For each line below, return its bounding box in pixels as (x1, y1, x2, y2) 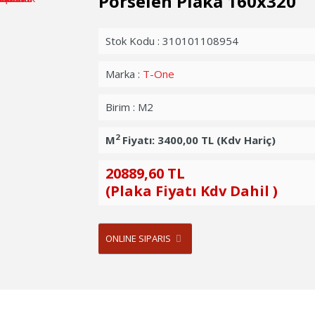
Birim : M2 (105, 100, 153, 114)
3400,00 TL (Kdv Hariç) (157, 133, 276, 147)
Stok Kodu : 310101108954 (105, 34, 238, 48)
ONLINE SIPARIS (105, 232, 171, 245)
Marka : (105, 67, 143, 81)
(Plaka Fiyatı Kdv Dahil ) (105, 181, 278, 200)
